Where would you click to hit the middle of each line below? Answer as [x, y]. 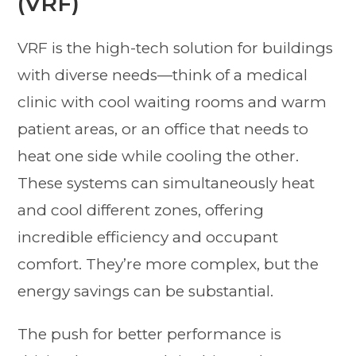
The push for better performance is [150, 335]
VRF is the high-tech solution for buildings [176, 48]
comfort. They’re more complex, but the [168, 265]
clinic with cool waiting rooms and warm [172, 103]
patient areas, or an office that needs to [163, 130]
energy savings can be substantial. [146, 292]
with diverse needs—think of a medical [163, 75]
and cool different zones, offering [141, 211]
